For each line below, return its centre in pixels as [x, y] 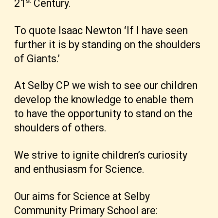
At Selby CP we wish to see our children [106, 86]
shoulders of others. [61, 128]
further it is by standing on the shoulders [108, 44]
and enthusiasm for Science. [80, 169]
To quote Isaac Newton [68, 30]
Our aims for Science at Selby [82, 196]
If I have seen [157, 30]
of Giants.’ [37, 58]
